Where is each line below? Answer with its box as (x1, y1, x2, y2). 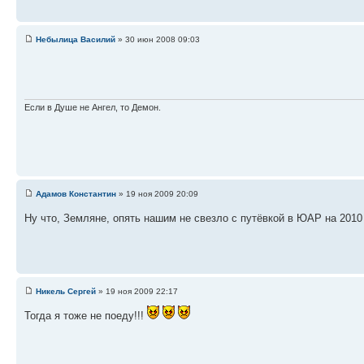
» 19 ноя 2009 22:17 (96, 286, 178, 296)
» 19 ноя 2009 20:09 (116, 188, 198, 198)
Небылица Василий (36, 34, 115, 44)
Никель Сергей (36, 286, 96, 296)
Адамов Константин (36, 188, 116, 198)
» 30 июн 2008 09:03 (115, 34, 200, 44)
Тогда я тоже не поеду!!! (24, 309, 147, 322)
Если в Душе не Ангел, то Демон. (24, 102, 161, 113)
